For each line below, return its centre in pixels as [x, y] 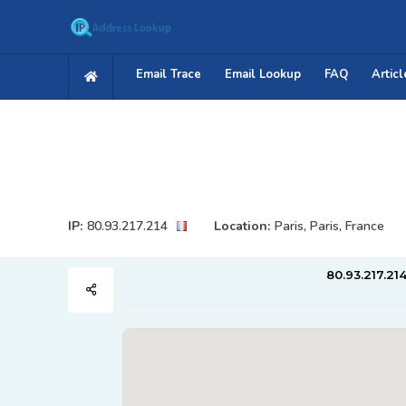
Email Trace [169, 74]
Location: [242, 226]
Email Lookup [263, 74]
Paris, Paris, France [329, 226]
